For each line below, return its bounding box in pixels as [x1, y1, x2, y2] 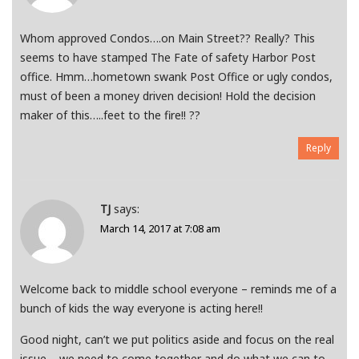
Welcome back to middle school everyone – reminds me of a [20, 281, 337, 297]
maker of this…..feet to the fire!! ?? [20, 107, 200, 123]
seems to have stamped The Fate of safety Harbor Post [20, 50, 316, 66]
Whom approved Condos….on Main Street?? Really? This [20, 30, 315, 46]
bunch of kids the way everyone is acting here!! [20, 301, 263, 317]
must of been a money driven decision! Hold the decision [20, 88, 316, 104]
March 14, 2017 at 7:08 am [100, 221, 220, 236]
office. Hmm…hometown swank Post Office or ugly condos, [20, 69, 333, 85]
